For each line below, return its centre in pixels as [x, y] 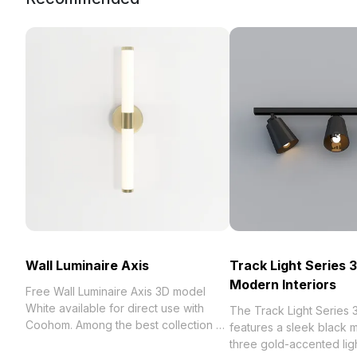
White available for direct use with [115, 308]
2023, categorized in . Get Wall [106, 341]
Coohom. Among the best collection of [94, 325]
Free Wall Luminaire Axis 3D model [116, 291]
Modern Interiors [283, 284]
